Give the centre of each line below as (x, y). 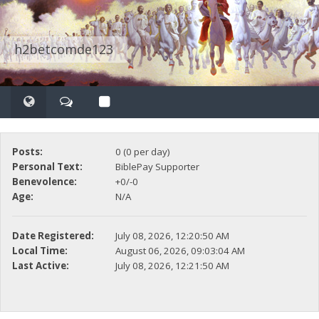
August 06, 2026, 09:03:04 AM (180, 251)
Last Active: (40, 266)
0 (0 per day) (142, 152)
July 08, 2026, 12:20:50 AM (172, 236)
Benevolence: (44, 182)
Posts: (27, 152)
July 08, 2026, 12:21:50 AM (172, 266)
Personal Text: (47, 167)
